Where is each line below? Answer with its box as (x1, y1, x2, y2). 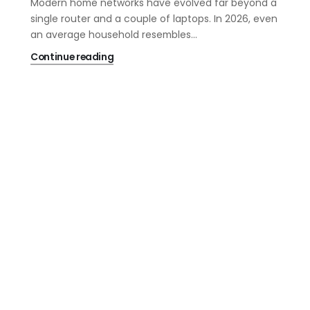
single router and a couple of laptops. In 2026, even (30, 12, 277, 26)
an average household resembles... (30, 28, 197, 42)
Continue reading (30, 50, 114, 64)
